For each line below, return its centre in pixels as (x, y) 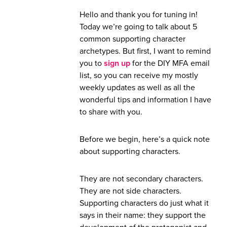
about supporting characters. (130, 152)
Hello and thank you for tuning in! (139, 15)
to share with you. (111, 112)
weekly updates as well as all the (137, 88)
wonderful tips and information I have (145, 100)
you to (92, 64)
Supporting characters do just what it (144, 203)
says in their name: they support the (143, 216)
